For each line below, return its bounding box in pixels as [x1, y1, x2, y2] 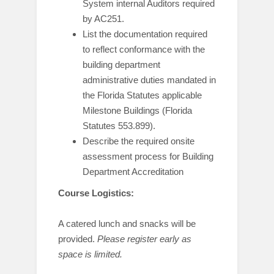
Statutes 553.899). [83, 120, 155, 131]
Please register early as [97, 234, 191, 244]
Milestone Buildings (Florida [83, 105, 192, 116]
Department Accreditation [83, 166, 183, 177]
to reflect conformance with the [83, 44, 205, 54]
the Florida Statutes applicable [83, 90, 202, 100]
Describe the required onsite [83, 136, 194, 146]
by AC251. [83, 13, 124, 24]
